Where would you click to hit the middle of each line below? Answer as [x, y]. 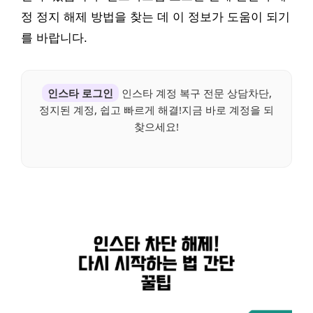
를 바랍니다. [54, 38]
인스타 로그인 [80, 93]
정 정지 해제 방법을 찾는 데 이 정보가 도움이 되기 [155, 17]
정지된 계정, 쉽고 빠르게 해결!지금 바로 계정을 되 [156, 110]
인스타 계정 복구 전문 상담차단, [195, 93]
